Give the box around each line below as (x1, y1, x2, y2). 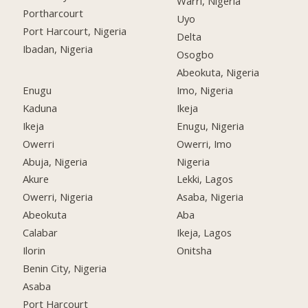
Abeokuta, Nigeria (177, 65, 260, 79)
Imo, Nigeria (177, 82, 234, 97)
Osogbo (177, 47, 214, 62)
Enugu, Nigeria (177, 118, 245, 133)
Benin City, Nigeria (23, 261, 107, 275)
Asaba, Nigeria (177, 190, 244, 204)
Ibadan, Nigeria (23, 41, 93, 56)
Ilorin (23, 243, 46, 258)
